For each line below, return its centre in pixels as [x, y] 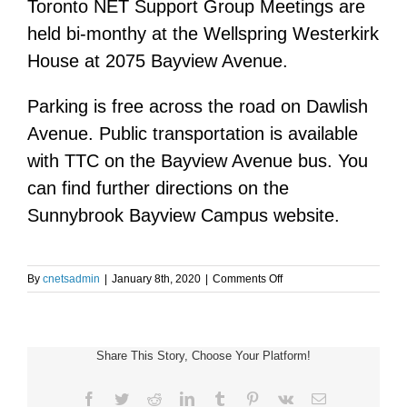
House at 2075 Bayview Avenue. [158, 60]
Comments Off [248, 278]
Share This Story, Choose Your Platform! [203, 355]
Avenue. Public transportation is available [193, 133]
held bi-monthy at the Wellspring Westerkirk [203, 33]
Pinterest [283, 397]
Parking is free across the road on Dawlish [198, 106]
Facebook [123, 397]
